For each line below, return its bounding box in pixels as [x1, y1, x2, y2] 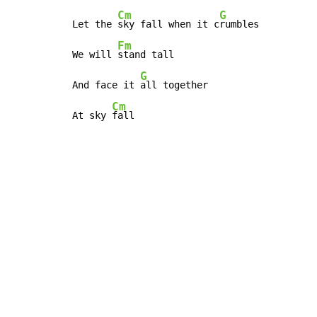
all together [140, 79, 208, 91]
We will [72, 49, 117, 61]
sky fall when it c [117, 18, 219, 30]
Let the [72, 18, 117, 30]
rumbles [219, 18, 259, 30]
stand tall [117, 49, 174, 61]
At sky [72, 110, 112, 122]
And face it [72, 79, 140, 91]
